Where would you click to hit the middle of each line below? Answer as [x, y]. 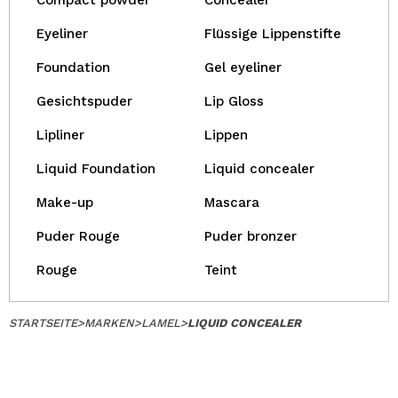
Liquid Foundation [96, 169]
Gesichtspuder [84, 101]
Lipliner [60, 135]
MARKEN [109, 323]
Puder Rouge [78, 236]
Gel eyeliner [243, 68]
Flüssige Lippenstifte [273, 34]
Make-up [65, 203]
